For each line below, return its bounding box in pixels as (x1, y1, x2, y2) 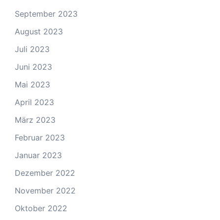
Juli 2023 (15, 44, 50, 55)
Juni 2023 (15, 62, 52, 72)
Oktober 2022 (15, 203, 67, 214)
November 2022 (15, 186, 76, 196)
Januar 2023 (15, 150, 62, 161)
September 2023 (15, 9, 78, 19)
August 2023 (15, 27, 63, 37)
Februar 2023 (15, 133, 65, 143)
